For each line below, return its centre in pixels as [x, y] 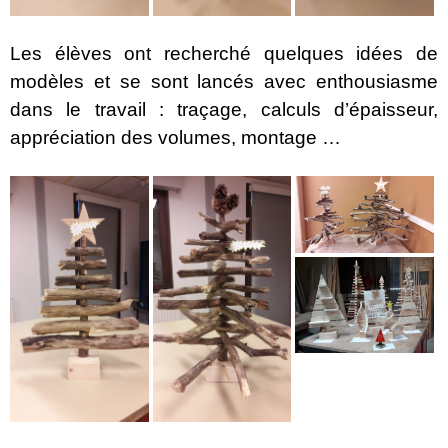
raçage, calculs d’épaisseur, [310, 109]
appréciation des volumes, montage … [175, 137]
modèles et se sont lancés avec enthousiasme [224, 81]
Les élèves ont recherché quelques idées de [224, 53]
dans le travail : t [96, 109]
